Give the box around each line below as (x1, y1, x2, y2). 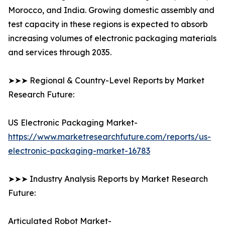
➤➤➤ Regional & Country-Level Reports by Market (8, 75, 204, 86)
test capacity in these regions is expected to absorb (8, 19, 208, 30)
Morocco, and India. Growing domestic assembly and (8, 5, 214, 16)
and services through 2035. (8, 47, 111, 58)
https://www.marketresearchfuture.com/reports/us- (8, 132, 211, 142)
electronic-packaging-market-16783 (8, 146, 150, 156)
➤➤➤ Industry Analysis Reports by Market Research (8, 174, 208, 184)
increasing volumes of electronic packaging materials (8, 33, 216, 44)
